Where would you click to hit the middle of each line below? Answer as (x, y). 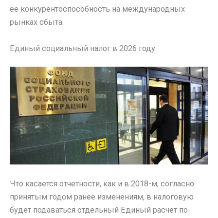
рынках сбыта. (37, 22)
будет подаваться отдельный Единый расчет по (99, 210)
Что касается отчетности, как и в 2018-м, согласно (102, 184)
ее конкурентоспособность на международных (97, 9)
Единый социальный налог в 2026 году (82, 48)
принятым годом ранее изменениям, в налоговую (102, 197)
